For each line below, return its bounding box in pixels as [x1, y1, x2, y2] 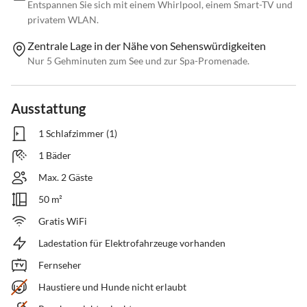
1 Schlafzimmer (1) [38, 127, 117, 140]
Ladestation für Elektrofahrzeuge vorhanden [38, 237, 225, 249]
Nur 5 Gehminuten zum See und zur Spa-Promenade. [27, 55, 249, 67]
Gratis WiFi [38, 215, 87, 228]
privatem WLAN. [27, 14, 99, 26]
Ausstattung [11, 100, 86, 117]
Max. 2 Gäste [38, 171, 93, 184]
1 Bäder [38, 149, 71, 162]
